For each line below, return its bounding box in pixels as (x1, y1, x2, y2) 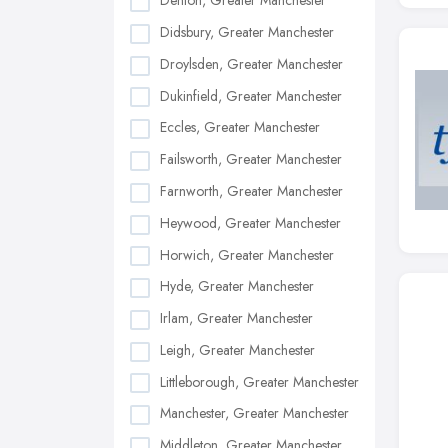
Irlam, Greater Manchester (160, 308, 313, 329)
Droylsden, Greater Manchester (160, 53, 343, 74)
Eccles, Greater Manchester (160, 117, 320, 138)
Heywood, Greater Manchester (160, 212, 341, 233)
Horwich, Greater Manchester (160, 244, 334, 265)
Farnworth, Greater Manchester (160, 180, 343, 201)
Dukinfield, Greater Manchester (160, 85, 342, 106)
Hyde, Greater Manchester (160, 276, 314, 297)
